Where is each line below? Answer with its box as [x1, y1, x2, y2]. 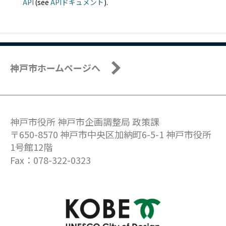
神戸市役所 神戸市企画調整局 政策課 [10, 115, 159, 129]
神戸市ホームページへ [10, 61, 100, 75]
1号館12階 [10, 140, 52, 154]
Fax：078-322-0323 [10, 153, 91, 167]
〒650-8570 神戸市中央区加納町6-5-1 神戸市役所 [10, 128, 211, 141]
